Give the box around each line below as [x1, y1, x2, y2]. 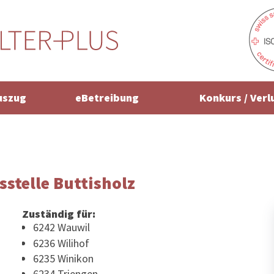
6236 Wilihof [32, 235, 89, 250]
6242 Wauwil [32, 220, 90, 235]
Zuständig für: [21, 207, 95, 221]
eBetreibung [75, 91, 139, 105]
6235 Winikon [32, 251, 94, 265]
